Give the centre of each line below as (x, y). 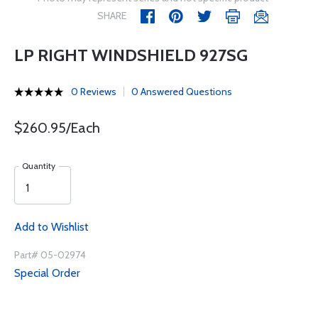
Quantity (39, 166)
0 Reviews (94, 92)
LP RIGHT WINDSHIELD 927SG (131, 55)
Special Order (47, 273)
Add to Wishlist (51, 227)
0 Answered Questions (182, 92)
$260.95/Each (57, 128)
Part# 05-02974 (50, 255)
